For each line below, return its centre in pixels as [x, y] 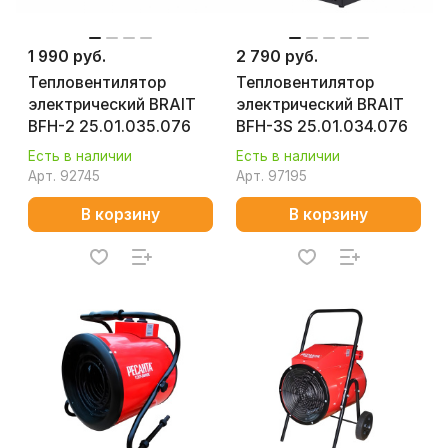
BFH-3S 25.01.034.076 [322, 126]
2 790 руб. [277, 56]
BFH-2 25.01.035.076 [109, 126]
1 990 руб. [67, 56]
